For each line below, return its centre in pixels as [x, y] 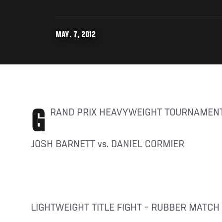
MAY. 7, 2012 [76, 35]
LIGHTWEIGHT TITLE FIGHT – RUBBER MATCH [125, 208]
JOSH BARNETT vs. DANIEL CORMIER [108, 144]
